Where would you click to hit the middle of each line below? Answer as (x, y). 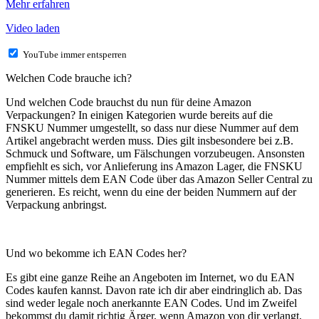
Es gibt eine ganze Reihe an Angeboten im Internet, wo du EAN (150, 277)
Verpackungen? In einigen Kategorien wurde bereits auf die (139, 115)
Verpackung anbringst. (56, 205)
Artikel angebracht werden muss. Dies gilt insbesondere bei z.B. (150, 141)
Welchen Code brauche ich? (69, 78)
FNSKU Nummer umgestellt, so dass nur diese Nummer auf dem (152, 128)
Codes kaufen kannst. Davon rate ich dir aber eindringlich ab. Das (154, 290)
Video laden (33, 28)
